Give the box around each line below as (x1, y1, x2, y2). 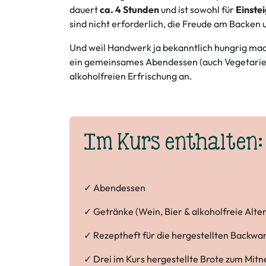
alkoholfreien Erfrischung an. (69, 70, 192, 82)
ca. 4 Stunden (100, 4, 161, 15)
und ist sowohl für (161, 4, 236, 15)
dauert (69, 4, 100, 15)
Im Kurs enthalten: (84, 129, 264, 154)
